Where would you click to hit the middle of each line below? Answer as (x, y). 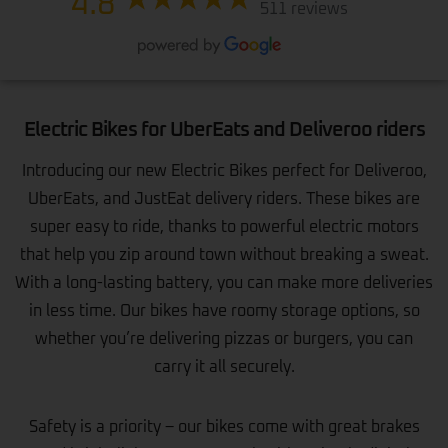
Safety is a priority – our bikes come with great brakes (224, 426)
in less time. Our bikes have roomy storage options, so (224, 310)
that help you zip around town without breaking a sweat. (224, 254)
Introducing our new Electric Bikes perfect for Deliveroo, (224, 170)
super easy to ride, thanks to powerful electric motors (224, 226)
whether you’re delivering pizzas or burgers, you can (224, 338)
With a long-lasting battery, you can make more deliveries (224, 282)
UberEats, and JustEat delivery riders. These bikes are (224, 198)
